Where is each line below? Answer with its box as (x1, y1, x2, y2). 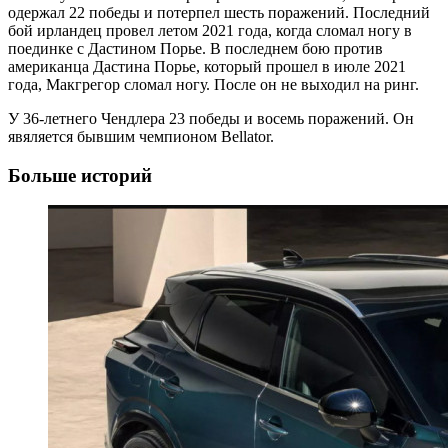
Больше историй (8, 164, 152, 186)
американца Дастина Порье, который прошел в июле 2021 (8, 57, 406, 75)
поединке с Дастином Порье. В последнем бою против (8, 39, 383, 57)
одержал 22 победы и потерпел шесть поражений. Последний (8, 3, 430, 21)
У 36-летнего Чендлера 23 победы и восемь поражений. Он (8, 109, 414, 127)
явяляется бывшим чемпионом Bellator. (8, 127, 274, 145)
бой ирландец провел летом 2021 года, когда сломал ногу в (8, 21, 412, 39)
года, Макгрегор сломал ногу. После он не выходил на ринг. (8, 75, 419, 93)
